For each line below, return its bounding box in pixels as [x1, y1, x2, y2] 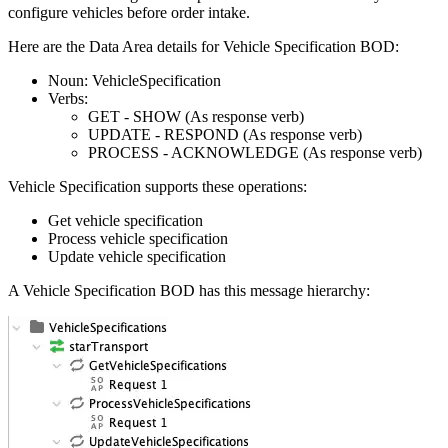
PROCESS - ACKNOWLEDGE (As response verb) [88, 143, 422, 161]
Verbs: [48, 89, 88, 107]
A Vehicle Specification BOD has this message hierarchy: [8, 281, 370, 299]
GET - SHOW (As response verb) [88, 107, 304, 125]
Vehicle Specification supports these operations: [8, 177, 307, 195]
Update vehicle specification [48, 247, 226, 265]
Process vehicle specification [48, 229, 228, 247]
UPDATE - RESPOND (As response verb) [88, 125, 362, 143]
